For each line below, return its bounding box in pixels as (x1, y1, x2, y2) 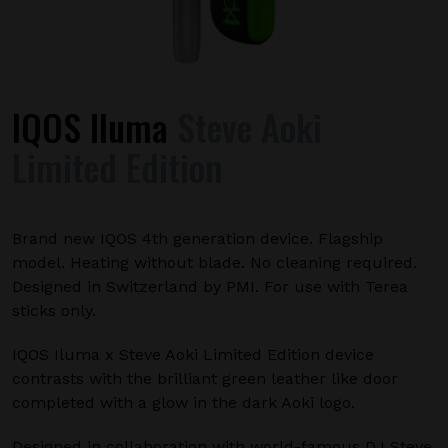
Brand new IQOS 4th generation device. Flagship (12, 229, 383, 248)
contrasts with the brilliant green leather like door (12, 369, 398, 388)
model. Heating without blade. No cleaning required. (12, 253, 417, 272)
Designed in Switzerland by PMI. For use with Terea (12, 277, 408, 296)
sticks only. (12, 301, 96, 320)
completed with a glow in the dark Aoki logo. (12, 393, 355, 412)
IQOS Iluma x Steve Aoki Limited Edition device (12, 345, 374, 364)
